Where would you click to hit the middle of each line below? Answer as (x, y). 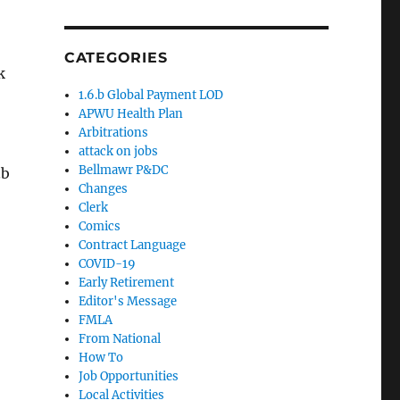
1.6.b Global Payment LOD (151, 95)
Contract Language (133, 245)
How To (101, 358)
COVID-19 (108, 264)
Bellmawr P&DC (124, 170)
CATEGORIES (116, 58)
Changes (104, 189)
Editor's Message (128, 301)
